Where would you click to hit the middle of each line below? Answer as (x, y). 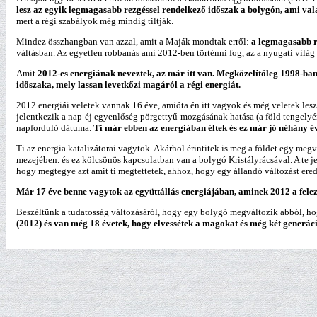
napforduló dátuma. (55, 128)
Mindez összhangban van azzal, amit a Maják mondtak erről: (134, 41)
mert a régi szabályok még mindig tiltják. (95, 21)
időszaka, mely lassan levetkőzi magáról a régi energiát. (128, 85)
